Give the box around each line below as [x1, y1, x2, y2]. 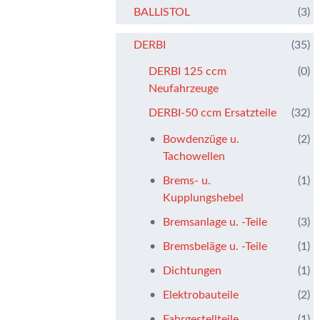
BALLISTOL [134, 6, 190, 18]
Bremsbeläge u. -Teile [163, 240, 268, 252]
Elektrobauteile [163, 289, 239, 301]
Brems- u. [163, 174, 211, 186]
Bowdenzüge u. [163, 133, 240, 145]
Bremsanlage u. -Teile [163, 216, 268, 228]
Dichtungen [163, 264, 222, 276]
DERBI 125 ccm [149, 65, 226, 77]
